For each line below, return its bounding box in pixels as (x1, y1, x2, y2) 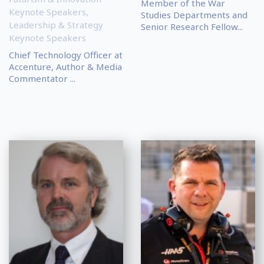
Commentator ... (9, 72, 75, 85)
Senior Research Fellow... (141, 21, 243, 33)
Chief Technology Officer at (9, 49, 123, 61)
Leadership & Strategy (9, 19, 103, 31)
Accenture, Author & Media (9, 61, 122, 73)
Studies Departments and (141, 9, 247, 21)
